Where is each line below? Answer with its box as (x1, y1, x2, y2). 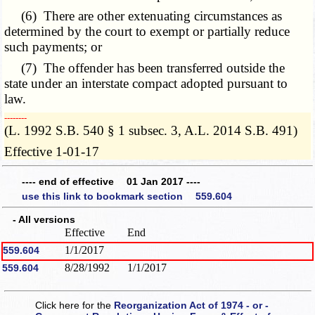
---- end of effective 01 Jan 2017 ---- (22, 175, 200, 187)
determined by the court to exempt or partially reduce (4, 24, 290, 39)
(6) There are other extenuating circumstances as (4, 8, 283, 24)
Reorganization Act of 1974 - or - (114, 299, 269, 311)
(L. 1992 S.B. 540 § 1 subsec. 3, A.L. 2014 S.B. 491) (4, 123, 298, 139)
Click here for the (35, 299, 115, 311)
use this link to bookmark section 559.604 (22, 191, 232, 202)
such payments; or (4, 39, 103, 55)
